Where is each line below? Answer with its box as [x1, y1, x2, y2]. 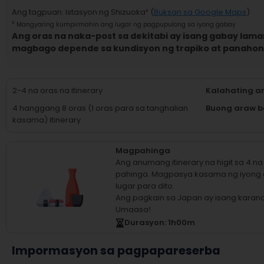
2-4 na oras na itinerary [12, 85, 103, 96]
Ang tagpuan [12, 6, 62, 18]
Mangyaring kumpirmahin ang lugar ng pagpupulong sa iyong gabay [16, 20, 236, 29]
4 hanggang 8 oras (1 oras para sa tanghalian [12, 103, 188, 114]
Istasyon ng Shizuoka [65, 6, 146, 18]
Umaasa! [115, 204, 151, 215]
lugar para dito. [115, 180, 174, 192]
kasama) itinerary [12, 114, 81, 126]
